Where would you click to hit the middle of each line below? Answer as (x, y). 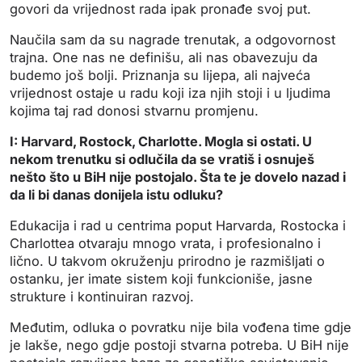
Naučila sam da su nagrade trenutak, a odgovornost (173, 40)
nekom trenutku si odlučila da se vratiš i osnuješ (162, 160)
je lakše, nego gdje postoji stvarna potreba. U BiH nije (179, 345)
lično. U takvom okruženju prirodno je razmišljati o (167, 261)
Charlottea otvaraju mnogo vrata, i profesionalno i (165, 244)
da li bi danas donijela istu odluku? (116, 195)
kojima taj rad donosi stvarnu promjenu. (134, 111)
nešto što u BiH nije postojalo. (105, 177)
